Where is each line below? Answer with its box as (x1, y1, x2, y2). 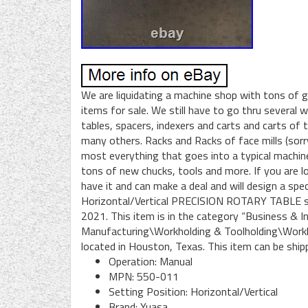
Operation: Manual (109, 252, 192, 269)
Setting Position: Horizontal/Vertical (109, 283, 278, 300)
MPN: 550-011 (109, 267, 179, 285)
